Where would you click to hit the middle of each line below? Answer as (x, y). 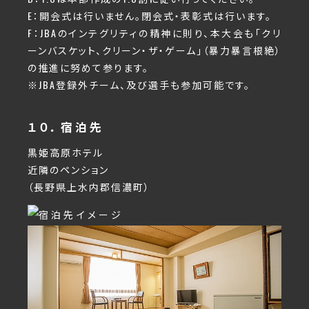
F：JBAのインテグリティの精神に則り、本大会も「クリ (154, 33)
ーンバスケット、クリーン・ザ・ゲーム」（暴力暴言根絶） (154, 50)
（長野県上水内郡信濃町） (89, 187)
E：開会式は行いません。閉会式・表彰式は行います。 (150, 16)
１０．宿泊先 (66, 127)
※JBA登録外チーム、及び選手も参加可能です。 (139, 85)
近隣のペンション (68, 170)
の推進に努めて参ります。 (88, 68)
